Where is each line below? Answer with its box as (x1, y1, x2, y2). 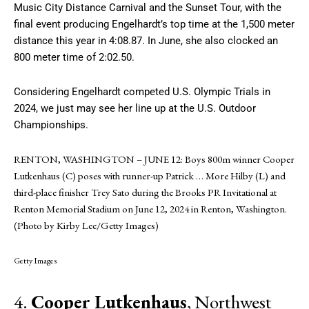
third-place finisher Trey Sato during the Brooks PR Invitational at (14, 185, 277, 199)
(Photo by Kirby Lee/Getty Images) (14, 218, 159, 232)
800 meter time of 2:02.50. (14, 50, 134, 63)
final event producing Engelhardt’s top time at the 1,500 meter (14, 17, 295, 30)
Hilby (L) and (228, 168, 286, 182)
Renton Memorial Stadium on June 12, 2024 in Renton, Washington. (14, 201, 287, 215)
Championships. (14, 118, 88, 131)
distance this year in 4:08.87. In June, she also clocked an (14, 34, 278, 47)
